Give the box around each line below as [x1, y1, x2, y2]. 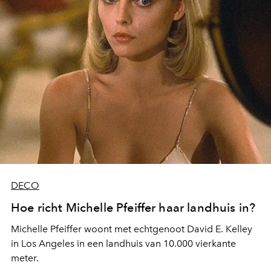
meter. [11, 252, 39, 264]
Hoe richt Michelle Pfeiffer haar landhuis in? [11, 200, 256, 215]
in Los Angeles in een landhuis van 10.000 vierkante [11, 238, 236, 250]
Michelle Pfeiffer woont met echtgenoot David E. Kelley [11, 223, 252, 235]
